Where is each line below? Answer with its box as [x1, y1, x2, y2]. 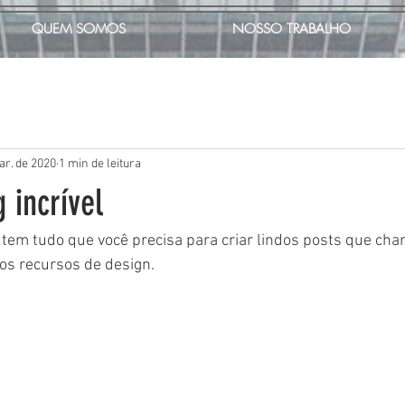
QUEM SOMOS [32, 20, 126, 38]
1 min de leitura [59, 155, 141, 172]
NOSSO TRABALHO [232, 20, 351, 38]
